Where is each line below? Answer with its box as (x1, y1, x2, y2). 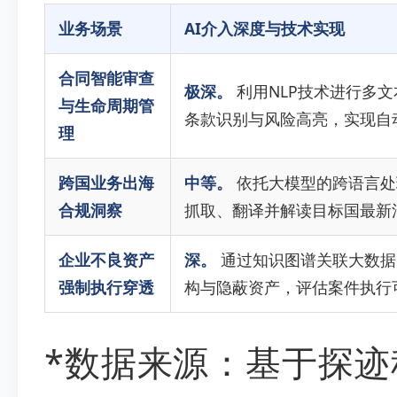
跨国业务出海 (58, 172, 154, 193)
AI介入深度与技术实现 (184, 18, 345, 39)
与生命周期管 (58, 95, 154, 116)
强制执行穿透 (58, 276, 154, 298)
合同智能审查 (58, 67, 154, 89)
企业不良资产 (58, 249, 154, 270)
